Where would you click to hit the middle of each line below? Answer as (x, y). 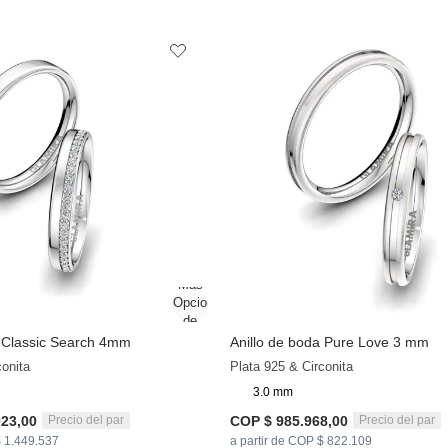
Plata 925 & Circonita (291, 366)
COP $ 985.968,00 (288, 420)
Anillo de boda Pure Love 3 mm (329, 341)
